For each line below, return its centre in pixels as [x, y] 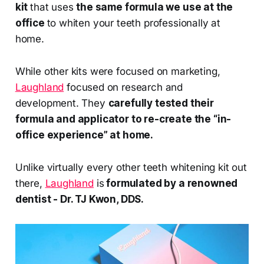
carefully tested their [161, 103]
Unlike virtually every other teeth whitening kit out [131, 167]
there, [30, 183]
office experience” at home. [84, 135]
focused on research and [123, 87]
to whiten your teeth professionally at [134, 23]
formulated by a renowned [171, 183]
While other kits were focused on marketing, [118, 71]
